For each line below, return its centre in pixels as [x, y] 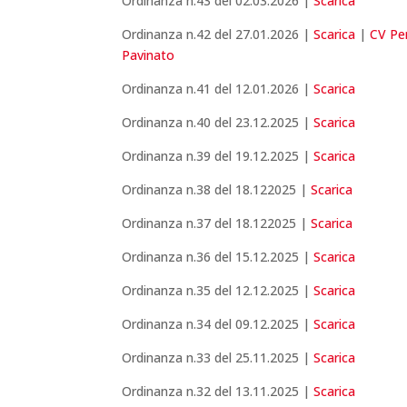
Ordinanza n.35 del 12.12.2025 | [218, 291]
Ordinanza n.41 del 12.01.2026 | [218, 89]
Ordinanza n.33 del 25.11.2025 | [218, 358]
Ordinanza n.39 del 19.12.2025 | [218, 156]
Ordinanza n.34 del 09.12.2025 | [218, 324]
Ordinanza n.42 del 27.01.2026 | [218, 35]
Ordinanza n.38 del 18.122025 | [217, 190]
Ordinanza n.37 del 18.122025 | [217, 223]
